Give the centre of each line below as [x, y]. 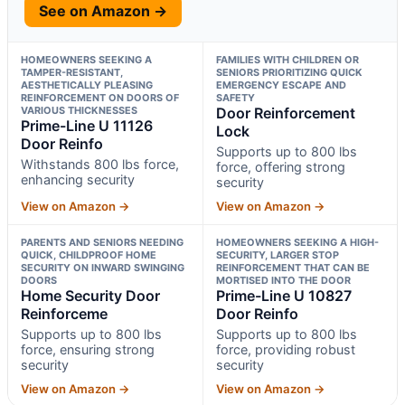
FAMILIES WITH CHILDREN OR [287, 59]
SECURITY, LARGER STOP [277, 254]
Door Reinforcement [285, 113]
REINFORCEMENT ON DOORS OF [100, 97]
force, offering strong [280, 166]
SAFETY [235, 97]
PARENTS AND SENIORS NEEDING [102, 242]
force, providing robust [285, 349]
